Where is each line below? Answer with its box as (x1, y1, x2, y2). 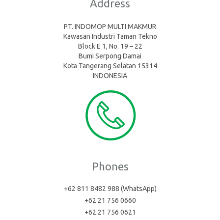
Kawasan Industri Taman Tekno (63, 32, 157, 40)
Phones (91, 160, 129, 172)
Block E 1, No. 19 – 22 (78, 42, 142, 50)
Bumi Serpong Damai (79, 52, 141, 60)
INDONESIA (93, 72, 127, 80)
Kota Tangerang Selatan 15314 (63, 62, 157, 70)
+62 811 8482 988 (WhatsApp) (63, 185, 157, 192)
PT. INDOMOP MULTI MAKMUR (64, 23, 156, 30)
